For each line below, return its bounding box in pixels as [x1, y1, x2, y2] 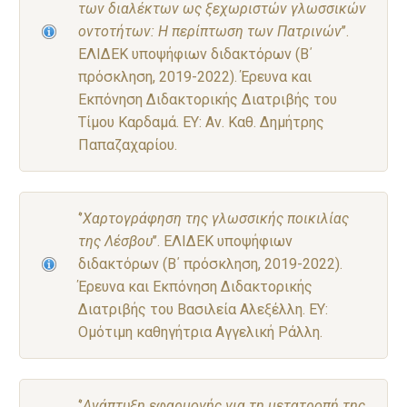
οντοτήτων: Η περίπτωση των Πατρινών [78, 22, 342, 40]
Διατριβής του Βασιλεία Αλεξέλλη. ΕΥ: [78, 300, 328, 318]
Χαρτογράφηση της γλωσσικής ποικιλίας [83, 209, 349, 227]
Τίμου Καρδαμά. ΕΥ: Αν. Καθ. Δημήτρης [78, 113, 324, 131]
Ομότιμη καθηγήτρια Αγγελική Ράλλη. [78, 323, 323, 341]
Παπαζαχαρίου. [78, 135, 177, 154]
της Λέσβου [78, 232, 153, 250]
